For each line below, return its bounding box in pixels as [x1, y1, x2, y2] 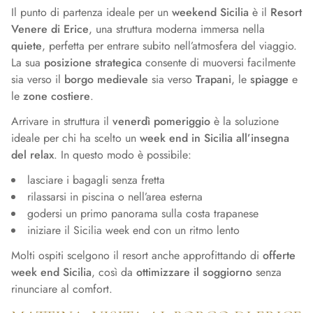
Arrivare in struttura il [11, 113, 112, 130]
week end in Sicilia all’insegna [140, 130, 289, 147]
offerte [263, 247, 296, 264]
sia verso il [11, 71, 64, 88]
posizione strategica [44, 54, 142, 71]
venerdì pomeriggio [112, 113, 210, 130]
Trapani [196, 71, 231, 88]
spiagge [250, 71, 289, 88]
